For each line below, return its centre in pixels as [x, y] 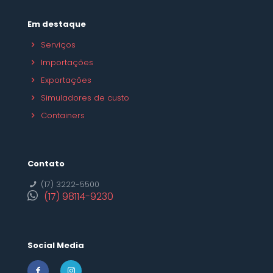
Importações [67, 63]
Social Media [56, 246]
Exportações [66, 80]
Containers [63, 116]
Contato [46, 164]
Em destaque [57, 24]
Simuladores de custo [85, 98]
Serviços [58, 45]
